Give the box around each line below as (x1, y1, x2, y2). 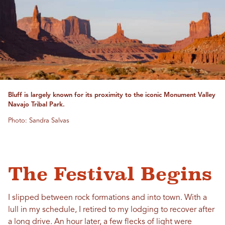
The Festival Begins (8, 163, 212, 184)
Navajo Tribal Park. (8, 101, 65, 108)
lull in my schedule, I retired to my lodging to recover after (8, 205, 214, 214)
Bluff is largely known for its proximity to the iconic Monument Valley (8, 91, 215, 98)
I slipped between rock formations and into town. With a (8, 193, 207, 202)
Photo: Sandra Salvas (8, 117, 69, 124)
